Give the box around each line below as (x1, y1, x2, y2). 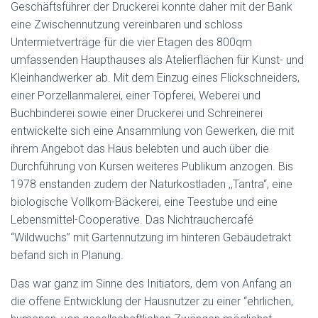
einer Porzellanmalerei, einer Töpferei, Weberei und (11, 89, 261, 103)
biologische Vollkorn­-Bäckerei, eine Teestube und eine (11, 195, 278, 209)
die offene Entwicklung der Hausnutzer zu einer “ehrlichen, (11, 295, 293, 309)
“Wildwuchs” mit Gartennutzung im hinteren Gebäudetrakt (11, 231, 291, 245)
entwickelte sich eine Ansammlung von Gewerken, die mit (11, 124, 294, 138)
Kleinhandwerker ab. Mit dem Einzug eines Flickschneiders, (11, 71, 300, 85)
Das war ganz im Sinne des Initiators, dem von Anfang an (11, 277, 292, 291)
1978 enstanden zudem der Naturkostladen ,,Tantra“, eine (11, 177, 292, 192)
